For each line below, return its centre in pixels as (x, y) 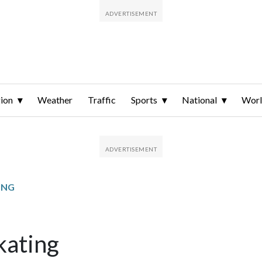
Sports (144, 100)
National (199, 100)
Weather (55, 100)
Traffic (102, 100)
